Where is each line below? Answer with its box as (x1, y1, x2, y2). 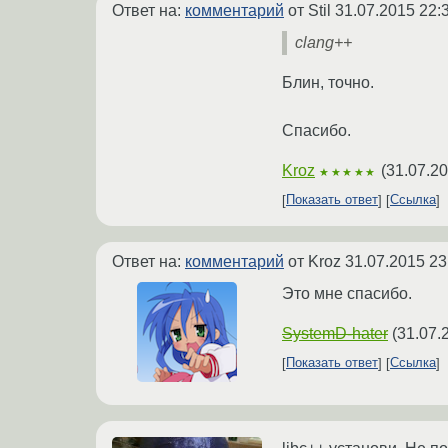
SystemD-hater (282, 324, 388, 342)
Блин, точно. (282, 73, 374, 91)
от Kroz (284, 252, 345, 270)
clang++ (295, 33, 352, 51)
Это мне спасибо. (282, 284, 412, 302)
